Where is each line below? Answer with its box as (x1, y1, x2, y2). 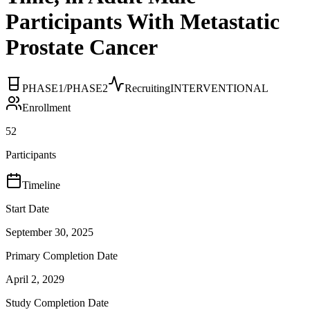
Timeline (22, 179, 60, 191)
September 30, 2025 (6, 226, 93, 238)
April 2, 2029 (6, 273, 64, 285)
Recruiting (125, 82, 170, 94)
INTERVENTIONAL (170, 82, 268, 94)
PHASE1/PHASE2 (22, 82, 108, 94)
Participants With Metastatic (6, 9, 280, 35)
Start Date (6, 202, 49, 215)
